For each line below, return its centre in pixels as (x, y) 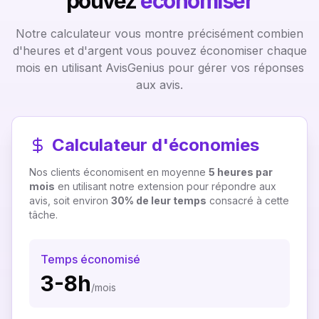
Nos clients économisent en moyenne (119, 172)
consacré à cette (248, 200)
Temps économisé (90, 259)
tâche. (43, 215)
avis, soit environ (70, 200)
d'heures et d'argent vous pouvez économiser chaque (159, 51)
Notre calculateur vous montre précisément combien (159, 33)
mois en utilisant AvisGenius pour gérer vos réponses (159, 68)
